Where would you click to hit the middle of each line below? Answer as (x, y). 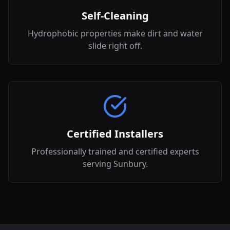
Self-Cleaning (115, 16)
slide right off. (115, 46)
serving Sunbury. (115, 164)
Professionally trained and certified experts (115, 151)
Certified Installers (115, 134)
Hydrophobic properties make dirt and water (115, 33)
